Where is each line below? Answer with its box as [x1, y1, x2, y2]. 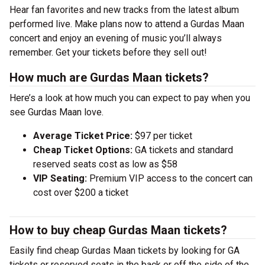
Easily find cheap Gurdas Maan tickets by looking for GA [9, 245, 240, 256]
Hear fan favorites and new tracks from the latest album [9, 4, 239, 15]
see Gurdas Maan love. [9, 106, 104, 118]
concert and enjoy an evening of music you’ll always [9, 33, 222, 44]
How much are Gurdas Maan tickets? [9, 70, 209, 85]
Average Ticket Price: [33, 130, 132, 141]
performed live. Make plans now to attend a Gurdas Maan [9, 18, 244, 30]
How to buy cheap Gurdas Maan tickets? [9, 223, 227, 237]
